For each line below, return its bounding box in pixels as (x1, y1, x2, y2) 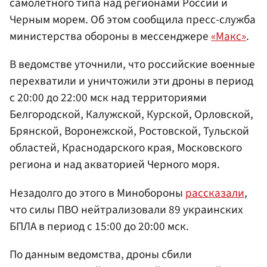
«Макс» (211, 28, 246, 45)
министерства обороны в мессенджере (10, 28, 211, 45)
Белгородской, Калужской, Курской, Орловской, (10, 106, 253, 123)
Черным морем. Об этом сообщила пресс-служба (10, 11, 256, 29)
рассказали (185, 184, 244, 201)
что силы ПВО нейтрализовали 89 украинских (10, 201, 243, 218)
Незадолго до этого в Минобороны (10, 184, 185, 201)
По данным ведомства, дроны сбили (10, 246, 192, 263)
